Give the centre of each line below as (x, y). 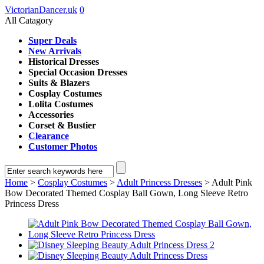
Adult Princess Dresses (159, 182)
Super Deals (52, 40)
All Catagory (29, 20)
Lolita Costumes (61, 104)
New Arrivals (55, 51)
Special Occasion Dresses (78, 72)
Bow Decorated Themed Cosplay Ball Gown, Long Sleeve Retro (126, 193)
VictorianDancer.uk (41, 10)
